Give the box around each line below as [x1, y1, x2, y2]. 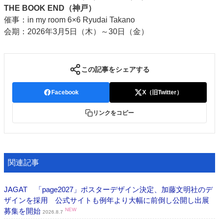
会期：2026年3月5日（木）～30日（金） [4, 27, 149, 36]
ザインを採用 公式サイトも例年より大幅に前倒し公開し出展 [4, 196, 209, 204]
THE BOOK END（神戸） [4, 4, 96, 12]
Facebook [51, 89, 79, 96]
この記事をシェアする [81, 65, 150, 73]
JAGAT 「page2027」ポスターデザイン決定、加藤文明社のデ [4, 185, 213, 194]
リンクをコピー [93, 109, 134, 116]
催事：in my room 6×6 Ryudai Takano [4, 16, 135, 24]
